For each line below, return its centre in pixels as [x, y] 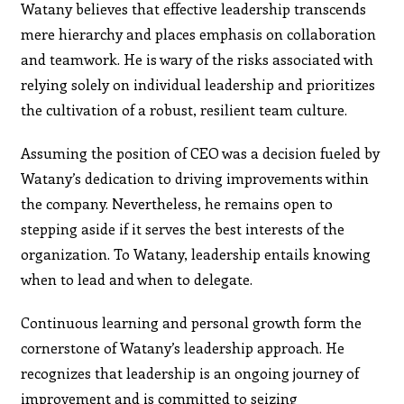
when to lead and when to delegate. [137, 279]
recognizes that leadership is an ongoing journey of [190, 372]
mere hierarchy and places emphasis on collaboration [199, 33]
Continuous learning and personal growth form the [192, 322]
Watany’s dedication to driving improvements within [195, 178]
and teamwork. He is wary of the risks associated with [197, 59]
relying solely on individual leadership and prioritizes [198, 84]
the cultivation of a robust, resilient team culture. [184, 109]
